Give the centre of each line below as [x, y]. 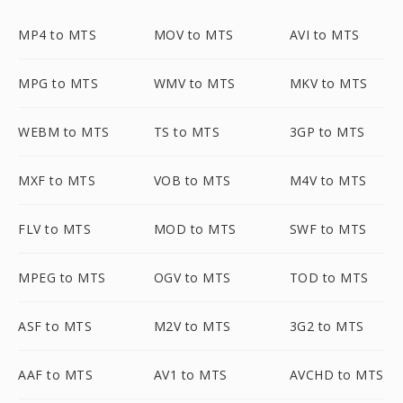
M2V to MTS [192, 326]
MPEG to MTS [62, 278]
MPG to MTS [58, 83]
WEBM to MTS [64, 132]
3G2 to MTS [327, 326]
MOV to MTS [193, 35]
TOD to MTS [329, 278]
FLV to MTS [54, 229]
